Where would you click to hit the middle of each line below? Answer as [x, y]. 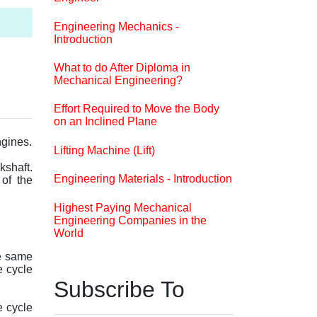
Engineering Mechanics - [116, 26]
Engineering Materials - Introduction [143, 179]
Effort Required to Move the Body [137, 109]
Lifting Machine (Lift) [104, 150]
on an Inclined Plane [105, 122]
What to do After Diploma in [122, 68]
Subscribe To [119, 289]
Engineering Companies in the [130, 220]
